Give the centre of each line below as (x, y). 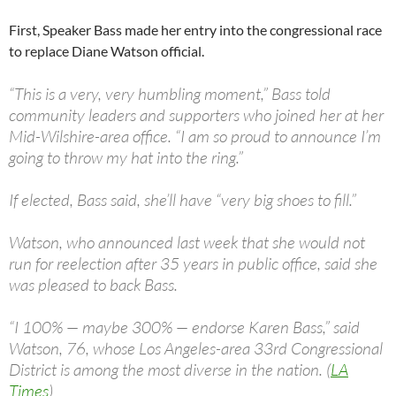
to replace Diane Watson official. (107, 51)
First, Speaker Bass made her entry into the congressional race (195, 30)
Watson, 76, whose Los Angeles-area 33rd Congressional (196, 349)
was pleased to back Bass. (93, 285)
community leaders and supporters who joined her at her (196, 115)
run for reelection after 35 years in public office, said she (193, 264)
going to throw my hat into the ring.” (126, 158)
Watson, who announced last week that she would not (187, 243)
